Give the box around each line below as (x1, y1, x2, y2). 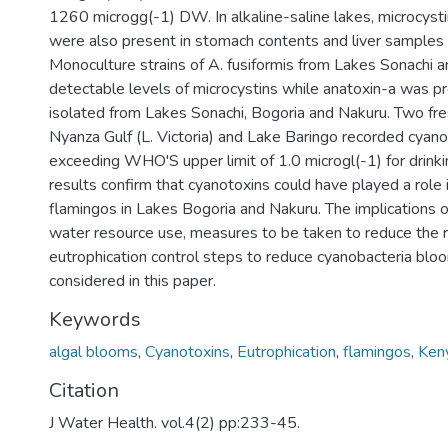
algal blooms (49, 341, 138, 363)
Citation (49, 377, 119, 404)
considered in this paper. (49, 270, 216, 292)
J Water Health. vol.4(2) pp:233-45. (49, 412, 300, 434)
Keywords (49, 306, 141, 333)
